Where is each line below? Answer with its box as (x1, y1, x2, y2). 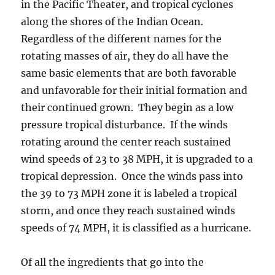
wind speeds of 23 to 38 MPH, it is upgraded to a (21, 152, 254, 165)
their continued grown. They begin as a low (21, 101, 234, 114)
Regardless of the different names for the (21, 32, 222, 45)
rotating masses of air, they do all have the (21, 49, 229, 62)
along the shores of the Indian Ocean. (21, 15, 206, 28)
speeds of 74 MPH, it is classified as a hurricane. (21, 221, 252, 234)
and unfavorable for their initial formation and (21, 83, 248, 96)
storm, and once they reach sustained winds (21, 204, 236, 217)
